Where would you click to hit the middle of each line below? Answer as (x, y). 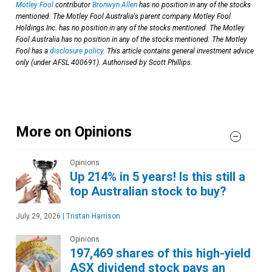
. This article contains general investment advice (178, 51)
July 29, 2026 (38, 216)
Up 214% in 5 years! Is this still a (158, 177)
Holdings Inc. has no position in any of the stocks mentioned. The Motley (130, 28)
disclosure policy (76, 51)
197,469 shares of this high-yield (160, 253)
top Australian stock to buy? (148, 191)
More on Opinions (74, 132)
